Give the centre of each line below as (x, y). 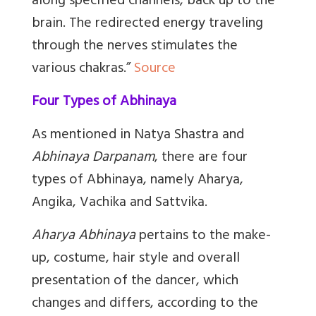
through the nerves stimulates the (135, 47)
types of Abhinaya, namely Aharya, (138, 181)
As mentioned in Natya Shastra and (138, 135)
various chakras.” (83, 69)
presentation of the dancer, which (135, 281)
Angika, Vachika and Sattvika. (120, 203)
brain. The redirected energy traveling (147, 24)
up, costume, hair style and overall (136, 259)
